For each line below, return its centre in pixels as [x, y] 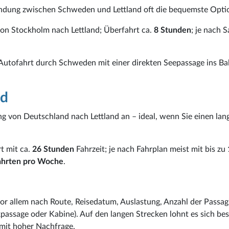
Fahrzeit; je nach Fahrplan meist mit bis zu [151, 149]
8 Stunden [173, 30]
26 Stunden [53, 149]
